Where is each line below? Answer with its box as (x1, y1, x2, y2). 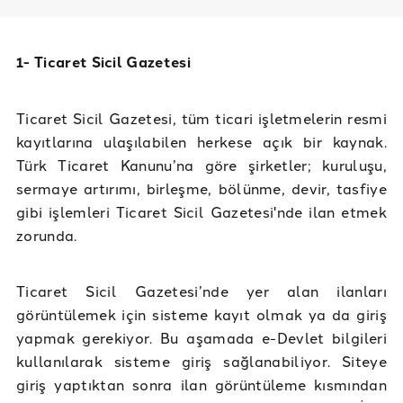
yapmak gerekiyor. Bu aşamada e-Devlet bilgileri (16, 327, 387, 348)
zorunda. (16, 225, 77, 246)
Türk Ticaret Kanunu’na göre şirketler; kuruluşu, (16, 155, 387, 175)
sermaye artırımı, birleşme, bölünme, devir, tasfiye (16, 178, 387, 199)
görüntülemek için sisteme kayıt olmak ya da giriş (16, 304, 387, 325)
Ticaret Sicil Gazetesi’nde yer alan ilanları (16, 281, 387, 301)
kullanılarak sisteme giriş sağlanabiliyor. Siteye (16, 351, 387, 372)
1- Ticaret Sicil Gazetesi (16, 51, 191, 73)
